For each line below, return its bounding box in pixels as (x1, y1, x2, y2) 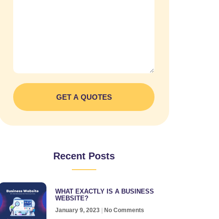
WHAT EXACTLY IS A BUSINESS (55, 187, 154, 195)
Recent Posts (53, 150, 115, 161)
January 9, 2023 (55, 206, 101, 214)
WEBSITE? (55, 194, 88, 202)
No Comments (102, 206, 144, 214)
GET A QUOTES (56, 92, 112, 101)
